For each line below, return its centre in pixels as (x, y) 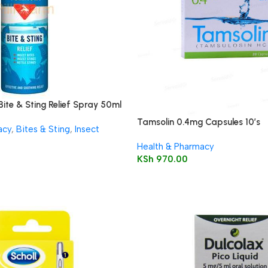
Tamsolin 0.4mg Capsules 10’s (199, 122)
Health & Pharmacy (176, 146)
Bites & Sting (43, 129)
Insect (87, 129)
